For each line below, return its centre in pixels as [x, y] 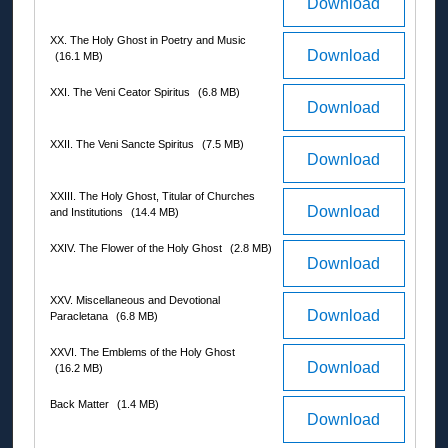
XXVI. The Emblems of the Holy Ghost [142, 352]
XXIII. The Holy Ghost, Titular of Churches [152, 196]
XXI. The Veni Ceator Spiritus [121, 92]
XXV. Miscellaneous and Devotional [135, 300]
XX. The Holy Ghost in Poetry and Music [148, 40]
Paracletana [80, 316]
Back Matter [81, 404]
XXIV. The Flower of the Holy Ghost [137, 248]
